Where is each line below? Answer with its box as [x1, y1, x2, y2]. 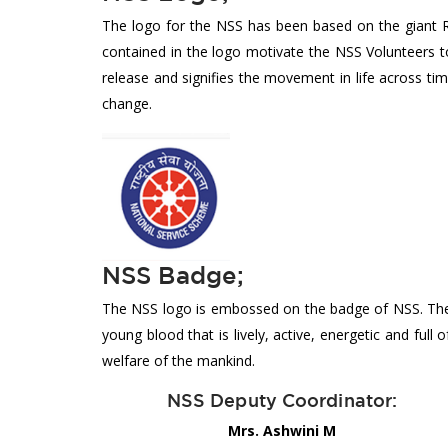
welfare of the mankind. [102, 350, 255, 370]
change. [102, 93, 152, 113]
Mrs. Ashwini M [228, 420, 336, 440]
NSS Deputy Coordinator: [166, 390, 398, 411]
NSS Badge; [102, 261, 244, 289]
